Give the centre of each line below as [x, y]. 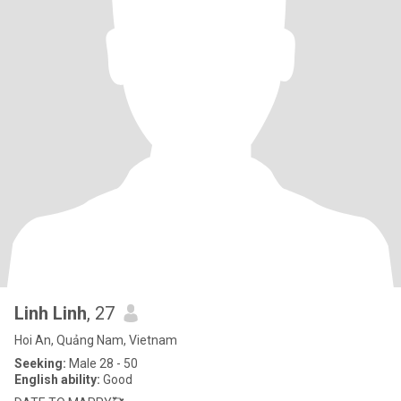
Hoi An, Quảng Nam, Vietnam [96, 340]
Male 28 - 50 [102, 363]
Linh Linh [51, 313]
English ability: [57, 380]
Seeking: [40, 363]
